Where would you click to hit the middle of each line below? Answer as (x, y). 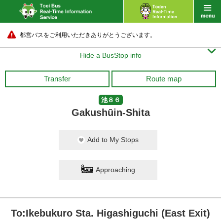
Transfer (57, 79)
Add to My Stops (113, 140)
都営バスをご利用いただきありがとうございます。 (88, 35)
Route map (164, 79)
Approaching (115, 170)
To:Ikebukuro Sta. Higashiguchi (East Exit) (110, 213)
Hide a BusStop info (110, 55)
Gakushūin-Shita (110, 112)
